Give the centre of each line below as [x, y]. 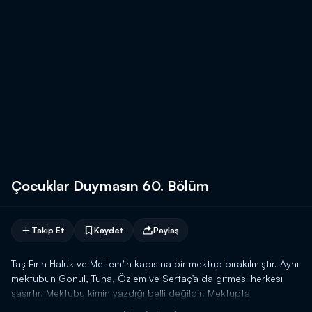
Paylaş [166, 230]
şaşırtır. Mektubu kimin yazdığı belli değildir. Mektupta [131, 293]
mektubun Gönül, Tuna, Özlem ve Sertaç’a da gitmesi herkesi [147, 278]
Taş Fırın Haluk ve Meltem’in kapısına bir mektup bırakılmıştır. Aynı [155, 264]
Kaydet [109, 230]
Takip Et [48, 230]
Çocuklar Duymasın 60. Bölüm [110, 186]
